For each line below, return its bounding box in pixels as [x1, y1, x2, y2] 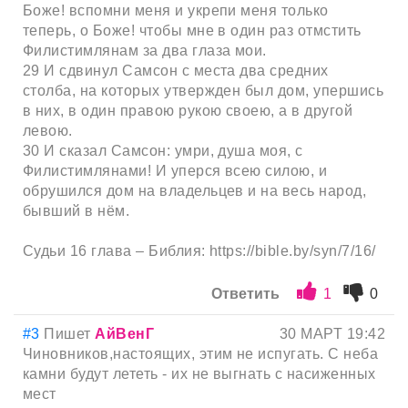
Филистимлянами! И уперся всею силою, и [23, 163, 328, 179]
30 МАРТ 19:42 [279, 326, 385, 342]
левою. [23, 123, 73, 139]
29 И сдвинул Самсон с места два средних [23, 63, 329, 79]
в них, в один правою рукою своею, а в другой [23, 103, 353, 119]
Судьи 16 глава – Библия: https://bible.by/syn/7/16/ [23, 243, 376, 260]
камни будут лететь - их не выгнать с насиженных [23, 366, 376, 382]
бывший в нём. [23, 203, 130, 219]
